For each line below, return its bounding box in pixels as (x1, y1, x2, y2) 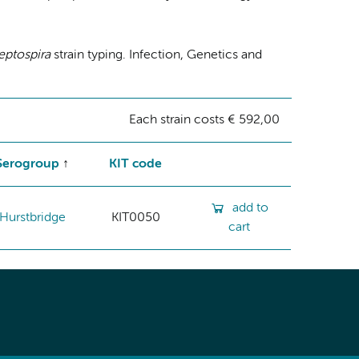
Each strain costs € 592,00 (128, 113, 280, 127)
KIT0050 (111, 211, 160, 224)
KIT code (109, 157, 163, 171)
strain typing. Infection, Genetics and (50, 48, 262, 62)
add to (232, 201, 268, 215)
